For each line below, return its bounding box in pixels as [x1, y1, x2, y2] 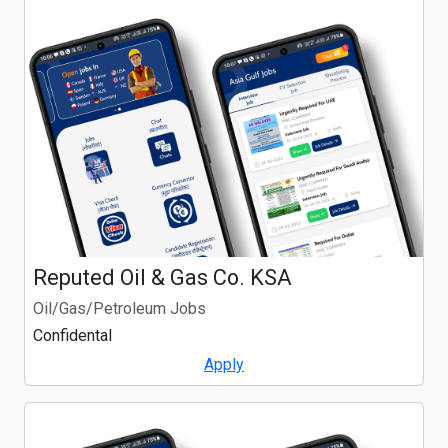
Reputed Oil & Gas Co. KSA [33, 265, 292, 291]
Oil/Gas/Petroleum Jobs [33, 299, 206, 319]
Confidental [33, 326, 112, 346]
